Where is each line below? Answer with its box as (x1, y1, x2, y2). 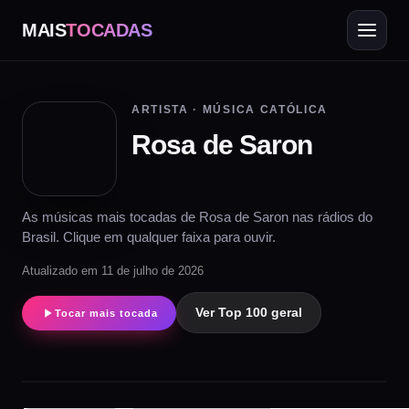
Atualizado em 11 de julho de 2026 (22, 264, 204, 278)
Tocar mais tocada (55, 307, 158, 319)
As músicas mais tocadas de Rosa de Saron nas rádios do (22, 209, 372, 225)
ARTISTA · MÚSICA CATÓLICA (131, 103, 328, 116)
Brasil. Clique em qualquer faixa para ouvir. (22, 229, 276, 245)
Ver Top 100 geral (195, 305, 302, 320)
